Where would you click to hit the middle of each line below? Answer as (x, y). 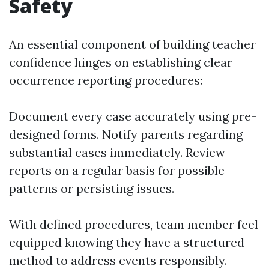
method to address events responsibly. (118, 260)
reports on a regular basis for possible (117, 170)
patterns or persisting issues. (92, 188)
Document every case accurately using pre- (133, 116)
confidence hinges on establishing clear (121, 62)
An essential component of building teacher (132, 44)
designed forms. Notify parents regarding (126, 134)
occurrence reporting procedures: (106, 80)
